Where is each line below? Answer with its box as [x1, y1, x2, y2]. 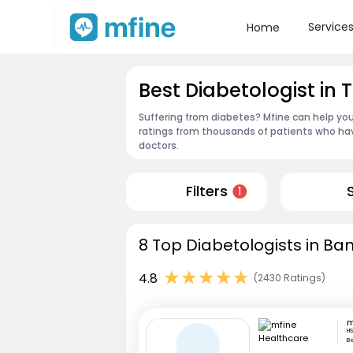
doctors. [139, 138, 179, 152]
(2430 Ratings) [254, 271, 325, 285]
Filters [185, 182, 228, 202]
